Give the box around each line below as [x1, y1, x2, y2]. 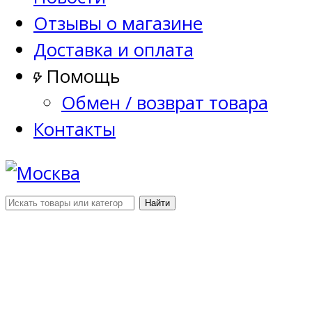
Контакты [33, 116, 116, 141]
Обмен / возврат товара [61, 90, 268, 115]
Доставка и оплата [33, 37, 194, 62]
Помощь [42, 63, 120, 88]
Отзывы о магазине [33, 10, 203, 36]
